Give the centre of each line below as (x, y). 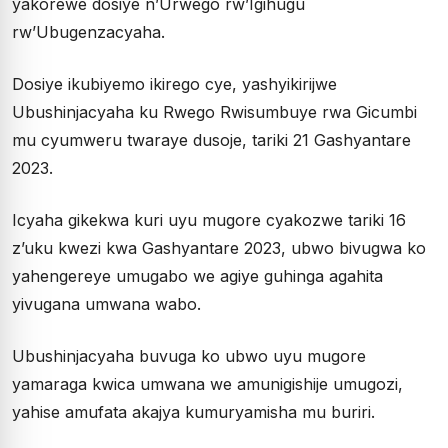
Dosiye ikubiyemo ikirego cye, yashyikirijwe (174, 84)
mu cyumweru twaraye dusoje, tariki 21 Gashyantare (211, 140)
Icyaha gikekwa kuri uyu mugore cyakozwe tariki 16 (209, 220)
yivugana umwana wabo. (106, 304)
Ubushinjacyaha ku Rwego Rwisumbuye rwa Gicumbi (214, 112)
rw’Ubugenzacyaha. (88, 32)
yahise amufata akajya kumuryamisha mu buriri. (193, 412)
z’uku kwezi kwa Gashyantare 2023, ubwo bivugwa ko (219, 248)
